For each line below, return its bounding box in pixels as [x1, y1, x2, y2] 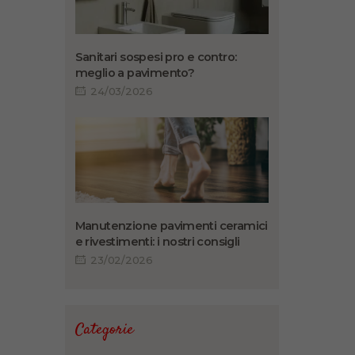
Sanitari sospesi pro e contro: [74, 50, 237, 65]
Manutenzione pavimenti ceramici [74, 219, 268, 234]
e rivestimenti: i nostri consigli [74, 235, 243, 250]
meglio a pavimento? [74, 66, 195, 81]
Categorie [74, 319, 134, 342]
